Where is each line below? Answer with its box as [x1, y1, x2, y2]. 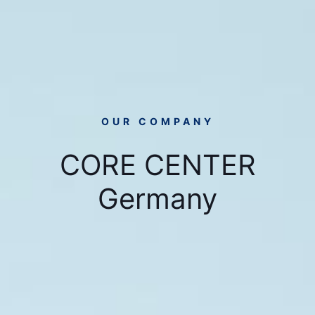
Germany [98, 181, 217, 216]
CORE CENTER [59, 148, 256, 182]
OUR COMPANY [101, 115, 214, 127]
